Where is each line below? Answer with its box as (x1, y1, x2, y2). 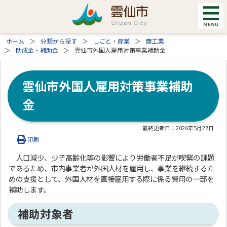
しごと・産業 (93, 37, 130, 46)
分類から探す (41, 37, 78, 46)
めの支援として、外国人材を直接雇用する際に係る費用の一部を (9, 174, 214, 184)
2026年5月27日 (176, 124, 214, 132)
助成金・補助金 (16, 46, 59, 55)
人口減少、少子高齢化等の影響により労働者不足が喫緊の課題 (9, 153, 215, 163)
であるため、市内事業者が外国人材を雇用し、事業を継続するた (9, 163, 215, 173)
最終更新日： (142, 124, 176, 132)
